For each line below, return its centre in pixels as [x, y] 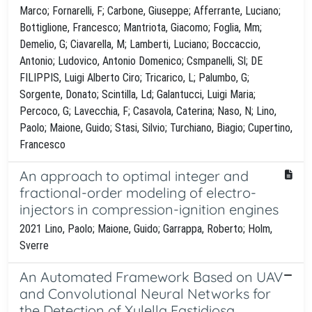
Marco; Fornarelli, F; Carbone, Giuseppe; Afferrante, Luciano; [150, 10]
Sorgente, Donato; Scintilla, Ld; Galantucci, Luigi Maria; [138, 94]
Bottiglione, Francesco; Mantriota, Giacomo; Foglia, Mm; [141, 27]
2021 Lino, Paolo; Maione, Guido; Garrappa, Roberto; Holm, [146, 228]
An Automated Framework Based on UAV [151, 276]
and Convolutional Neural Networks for [145, 293]
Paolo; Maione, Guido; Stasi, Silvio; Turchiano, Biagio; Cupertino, [156, 127]
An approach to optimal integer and [134, 175]
